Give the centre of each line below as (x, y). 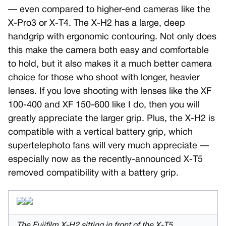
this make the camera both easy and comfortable (108, 51)
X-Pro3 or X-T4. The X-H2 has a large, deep (97, 24)
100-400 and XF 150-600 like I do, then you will (104, 105)
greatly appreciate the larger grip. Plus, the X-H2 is (111, 119)
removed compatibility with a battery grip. (93, 174)
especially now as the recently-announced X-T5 (105, 160)
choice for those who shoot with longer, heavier (104, 78)
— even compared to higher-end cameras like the (109, 10)
